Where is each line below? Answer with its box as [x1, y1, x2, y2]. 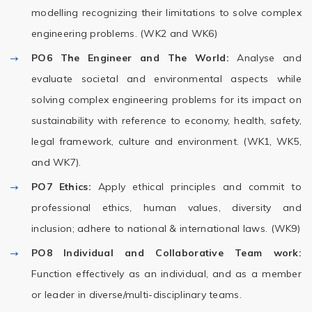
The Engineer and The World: [60, 52, 229, 64]
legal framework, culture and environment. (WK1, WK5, [31, 135, 302, 148]
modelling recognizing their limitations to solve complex [31, 6, 302, 19]
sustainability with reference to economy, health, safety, [31, 114, 302, 127]
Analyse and [228, 52, 302, 64]
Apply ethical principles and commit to [91, 180, 302, 193]
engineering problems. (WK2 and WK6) [31, 27, 217, 40]
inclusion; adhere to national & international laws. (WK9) [31, 222, 300, 235]
